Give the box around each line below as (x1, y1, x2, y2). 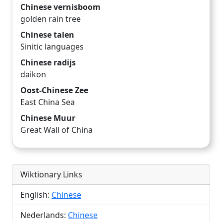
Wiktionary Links (20, 169, 82, 180)
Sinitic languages (20, 41, 84, 53)
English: (20, 189, 52, 201)
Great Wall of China (20, 124, 93, 136)
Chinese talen (20, 29, 74, 41)
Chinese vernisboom (20, 1, 101, 13)
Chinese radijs (20, 57, 76, 68)
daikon (20, 69, 46, 80)
